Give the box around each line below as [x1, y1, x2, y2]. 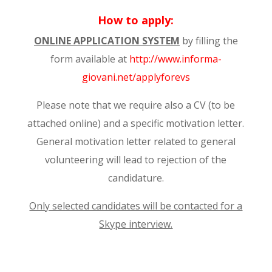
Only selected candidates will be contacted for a [29, 199, 243, 212]
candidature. [107, 171, 164, 185]
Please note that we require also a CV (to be [36, 98, 236, 112]
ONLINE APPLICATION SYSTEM [33, 34, 180, 47]
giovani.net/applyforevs [81, 70, 190, 84]
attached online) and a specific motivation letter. [27, 117, 245, 130]
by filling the [179, 34, 238, 47]
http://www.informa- [129, 52, 222, 66]
